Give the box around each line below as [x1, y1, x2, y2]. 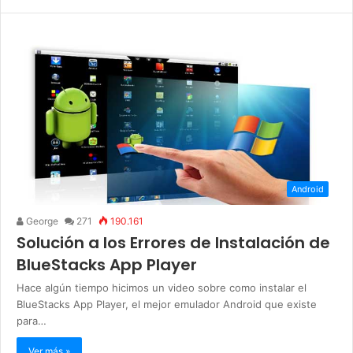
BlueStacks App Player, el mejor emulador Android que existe [17, 298, 317, 311]
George [24, 215, 58, 228]
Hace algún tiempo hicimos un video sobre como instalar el [17, 281, 307, 295]
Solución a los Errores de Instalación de [17, 232, 330, 255]
